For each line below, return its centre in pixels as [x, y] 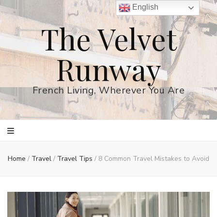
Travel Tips [76, 159]
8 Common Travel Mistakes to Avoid [154, 159]
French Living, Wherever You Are [108, 90]
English [145, 7]
